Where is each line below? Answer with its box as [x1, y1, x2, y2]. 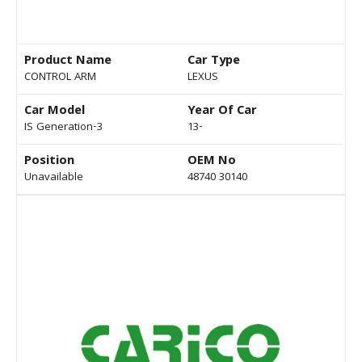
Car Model [24, 101, 85, 123]
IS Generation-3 [24, 119, 103, 137]
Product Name [24, 51, 112, 73]
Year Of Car [187, 101, 257, 123]
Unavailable [24, 169, 83, 187]
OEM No [187, 151, 236, 173]
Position [24, 151, 74, 173]
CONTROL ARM [24, 69, 96, 87]
